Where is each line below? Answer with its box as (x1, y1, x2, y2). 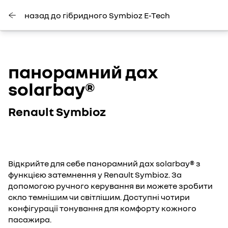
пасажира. (8, 214, 51, 224)
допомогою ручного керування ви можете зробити (8, 181, 213, 191)
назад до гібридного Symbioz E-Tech (24, 10, 170, 20)
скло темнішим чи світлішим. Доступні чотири (8, 192, 190, 202)
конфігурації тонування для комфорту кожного (8, 203, 196, 213)
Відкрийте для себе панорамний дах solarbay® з (8, 158, 201, 168)
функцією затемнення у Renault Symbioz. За (8, 169, 182, 180)
